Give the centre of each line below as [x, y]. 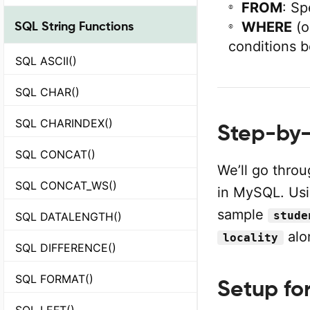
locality [250, 238]
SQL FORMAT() [54, 279]
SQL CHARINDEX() [64, 123]
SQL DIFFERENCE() [66, 247]
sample [243, 215]
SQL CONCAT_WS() [66, 185]
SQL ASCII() [46, 61]
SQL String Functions [74, 26]
